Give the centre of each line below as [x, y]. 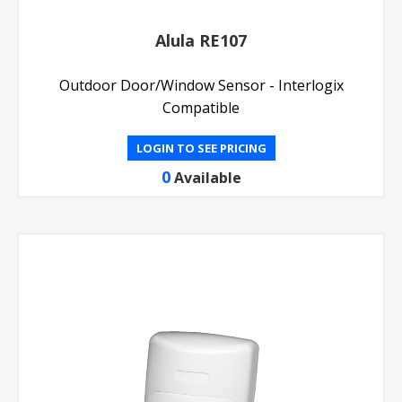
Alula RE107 [201, 40]
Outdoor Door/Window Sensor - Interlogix [201, 85]
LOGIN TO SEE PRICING [201, 148]
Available [207, 178]
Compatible [201, 108]
